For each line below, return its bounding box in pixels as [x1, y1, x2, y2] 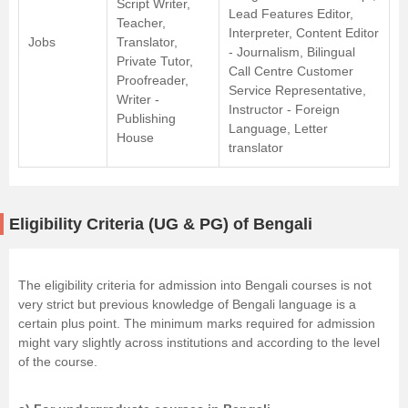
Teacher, [117, 15, 166, 30]
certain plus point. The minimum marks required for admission [18, 316, 375, 331]
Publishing [117, 111, 176, 126]
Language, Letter [229, 121, 328, 136]
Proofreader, [117, 73, 189, 87]
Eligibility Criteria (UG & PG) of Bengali [9, 215, 312, 233]
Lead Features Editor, [229, 6, 353, 21]
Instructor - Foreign [229, 102, 340, 117]
